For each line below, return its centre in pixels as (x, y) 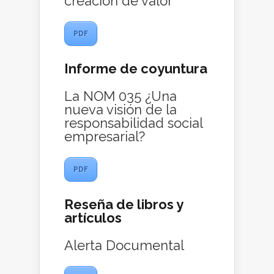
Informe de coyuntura (136, 69)
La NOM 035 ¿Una (120, 96)
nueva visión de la (120, 110)
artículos (93, 218)
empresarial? (105, 137)
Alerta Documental (124, 246)
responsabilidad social (133, 123)
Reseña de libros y (124, 205)
